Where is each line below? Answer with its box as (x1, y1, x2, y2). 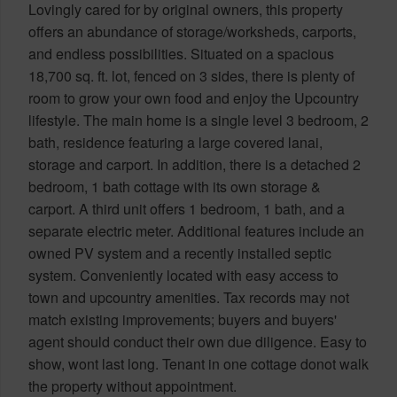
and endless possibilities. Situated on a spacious (28, 43, 334, 64)
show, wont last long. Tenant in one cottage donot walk (28, 353, 369, 374)
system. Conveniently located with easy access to (28, 264, 339, 285)
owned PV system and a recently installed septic (28, 242, 331, 263)
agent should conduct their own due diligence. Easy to (28, 331, 367, 352)
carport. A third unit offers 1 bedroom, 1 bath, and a (28, 198, 345, 219)
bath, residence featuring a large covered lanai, (28, 131, 323, 152)
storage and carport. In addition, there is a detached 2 (28, 153, 361, 175)
